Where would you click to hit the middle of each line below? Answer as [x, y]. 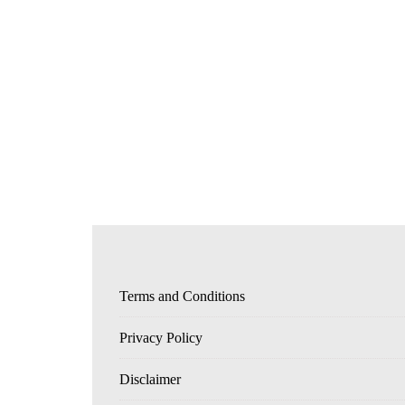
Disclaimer [150, 380]
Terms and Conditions [182, 297]
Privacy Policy [161, 338]
